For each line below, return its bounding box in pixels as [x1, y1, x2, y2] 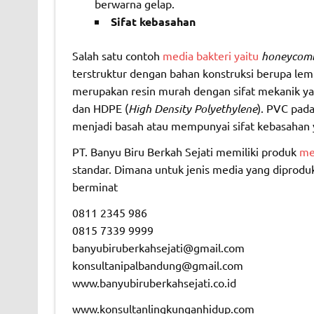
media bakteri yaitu [162, 48, 261, 63]
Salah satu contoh [71, 48, 163, 63]
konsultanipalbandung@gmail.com [71, 258, 243, 273]
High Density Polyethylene [128, 101, 257, 116]
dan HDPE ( [71, 101, 128, 116]
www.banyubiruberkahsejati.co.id [71, 275, 236, 290]
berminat [71, 179, 118, 194]
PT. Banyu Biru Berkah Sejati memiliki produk [71, 144, 296, 159]
